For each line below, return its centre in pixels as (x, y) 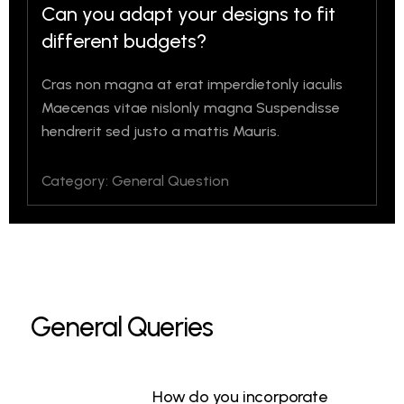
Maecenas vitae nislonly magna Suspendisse (191, 108)
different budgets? (124, 41)
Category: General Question (135, 181)
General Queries (121, 327)
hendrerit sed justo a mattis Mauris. (161, 131)
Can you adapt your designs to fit (188, 14)
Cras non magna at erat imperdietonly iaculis (192, 84)
